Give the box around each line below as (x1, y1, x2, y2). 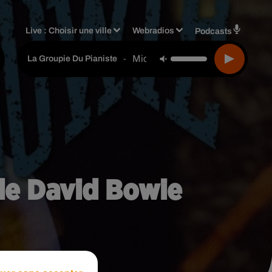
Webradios (132, 25, 175, 35)
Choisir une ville (49, 25, 112, 35)
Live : (25, 25, 49, 35)
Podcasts (195, 26, 232, 36)
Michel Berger (132, 53, 192, 64)
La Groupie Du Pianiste (27, 54, 117, 63)
